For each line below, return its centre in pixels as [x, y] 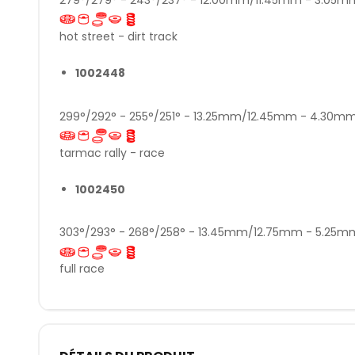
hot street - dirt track [118, 36]
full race [82, 269]
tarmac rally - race [112, 153]
